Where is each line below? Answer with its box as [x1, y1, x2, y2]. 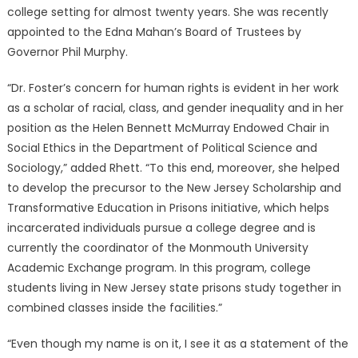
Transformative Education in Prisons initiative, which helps [6, 200, 329, 217]
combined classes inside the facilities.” [6, 300, 222, 316]
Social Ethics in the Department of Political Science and [6, 140, 317, 157]
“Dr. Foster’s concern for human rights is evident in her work [6, 80, 339, 97]
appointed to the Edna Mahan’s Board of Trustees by [6, 24, 301, 41]
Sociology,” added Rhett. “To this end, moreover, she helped [6, 160, 340, 177]
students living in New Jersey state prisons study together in [6, 280, 341, 296]
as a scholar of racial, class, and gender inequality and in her [6, 100, 344, 117]
